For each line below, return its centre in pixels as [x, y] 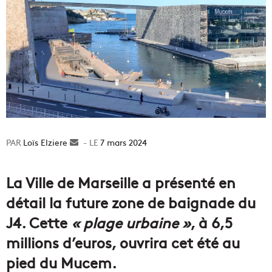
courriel [93, 168]
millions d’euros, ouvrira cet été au [123, 242]
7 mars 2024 [124, 142]
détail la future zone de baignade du [131, 202]
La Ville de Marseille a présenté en [121, 182]
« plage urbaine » [131, 222]
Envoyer [94, 142]
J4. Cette [39, 222]
